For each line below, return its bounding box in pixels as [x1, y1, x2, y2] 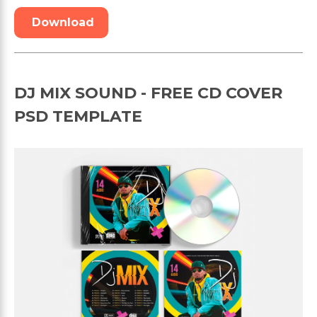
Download [32, 15, 94, 29]
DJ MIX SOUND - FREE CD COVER [14, 83, 282, 103]
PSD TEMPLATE [14, 106, 142, 126]
